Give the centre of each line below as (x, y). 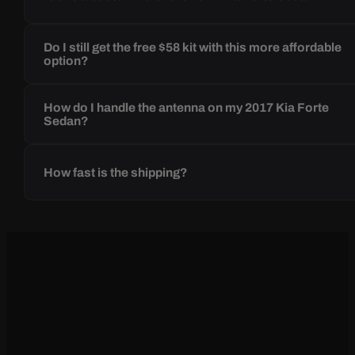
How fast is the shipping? (116, 173)
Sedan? (67, 121)
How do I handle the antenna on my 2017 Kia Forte (187, 108)
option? (67, 61)
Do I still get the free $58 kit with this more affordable (193, 48)
